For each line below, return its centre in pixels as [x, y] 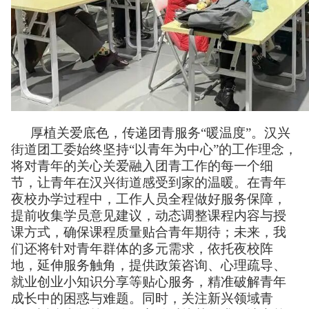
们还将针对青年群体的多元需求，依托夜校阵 [142, 248]
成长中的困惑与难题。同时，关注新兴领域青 [142, 298]
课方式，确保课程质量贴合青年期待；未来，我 [149, 232]
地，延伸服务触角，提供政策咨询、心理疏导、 [149, 265]
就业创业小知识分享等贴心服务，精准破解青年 [149, 281]
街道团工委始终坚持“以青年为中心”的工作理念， [154, 149]
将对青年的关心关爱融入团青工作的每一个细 [142, 166]
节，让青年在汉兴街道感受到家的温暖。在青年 [149, 182]
